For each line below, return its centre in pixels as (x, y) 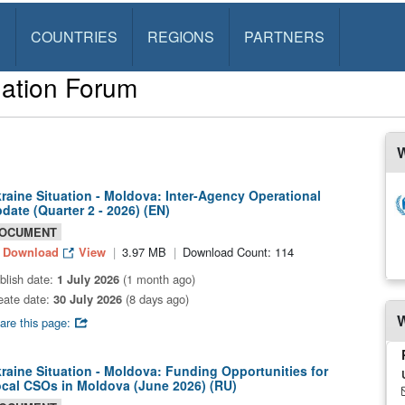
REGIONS (180, 37)
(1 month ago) (157, 279)
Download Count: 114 (238, 252)
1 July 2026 (88, 279)
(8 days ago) (155, 299)
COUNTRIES (74, 37)
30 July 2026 (88, 299)
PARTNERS (284, 37)
